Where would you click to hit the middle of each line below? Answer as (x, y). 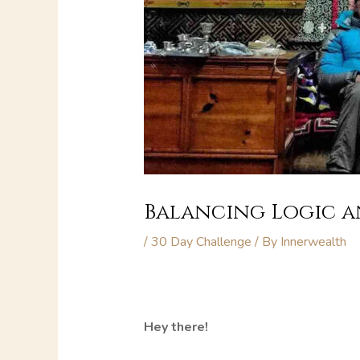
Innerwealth (313, 242)
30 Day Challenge (201, 242)
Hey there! (176, 327)
